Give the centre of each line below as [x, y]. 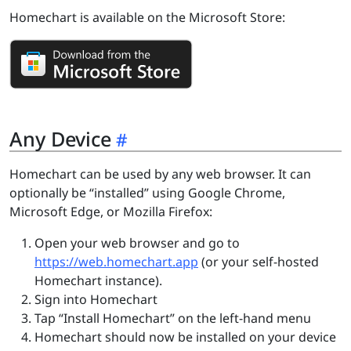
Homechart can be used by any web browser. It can [160, 174]
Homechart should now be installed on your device [185, 337]
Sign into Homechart [96, 299]
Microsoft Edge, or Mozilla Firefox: [111, 211]
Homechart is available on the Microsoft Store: [147, 17]
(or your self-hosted [259, 261]
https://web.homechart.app [116, 261]
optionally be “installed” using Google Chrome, [147, 192]
